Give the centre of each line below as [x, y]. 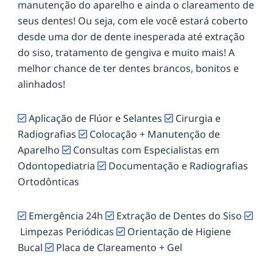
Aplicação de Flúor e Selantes [95, 119]
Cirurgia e [198, 119]
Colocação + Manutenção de [154, 134]
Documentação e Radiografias [178, 166]
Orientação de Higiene [179, 232]
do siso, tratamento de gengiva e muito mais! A [126, 53]
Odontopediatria [58, 166]
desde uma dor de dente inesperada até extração [131, 37]
